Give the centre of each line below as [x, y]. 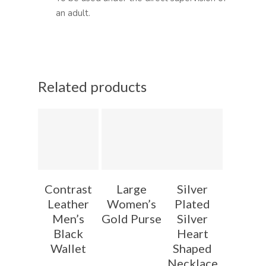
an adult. [73, 13]
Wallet [69, 248]
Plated [193, 203]
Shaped [193, 248]
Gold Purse [132, 218]
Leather [69, 203]
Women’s [132, 203]
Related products [92, 87]
